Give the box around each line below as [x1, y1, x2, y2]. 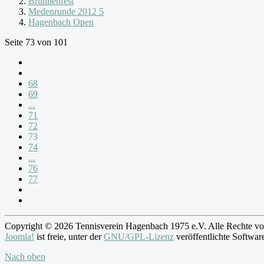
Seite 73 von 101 [5, 37, 68, 47]
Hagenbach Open [28, 16, 94, 27]
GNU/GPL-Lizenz [104, 231, 174, 242]
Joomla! [5, 231, 34, 242]
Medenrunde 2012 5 [28, 6, 104, 16]
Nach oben [5, 251, 45, 262]
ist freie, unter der [34, 231, 104, 242]
